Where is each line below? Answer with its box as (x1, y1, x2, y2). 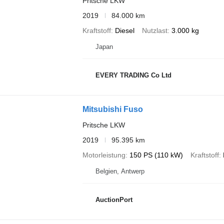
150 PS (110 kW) (129, 150, 183, 159)
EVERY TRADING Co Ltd (95, 71, 171, 79)
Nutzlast (141, 26, 167, 34)
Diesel (114, 26, 134, 34)
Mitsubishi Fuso (82, 104, 143, 113)
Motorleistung (82, 150, 125, 159)
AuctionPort (95, 196, 132, 204)
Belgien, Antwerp (95, 167, 144, 175)
